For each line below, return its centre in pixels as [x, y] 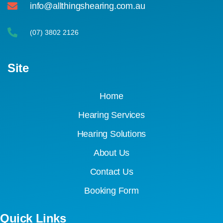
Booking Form [111, 190]
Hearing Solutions [111, 134]
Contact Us [111, 171]
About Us [111, 153]
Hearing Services [111, 115]
